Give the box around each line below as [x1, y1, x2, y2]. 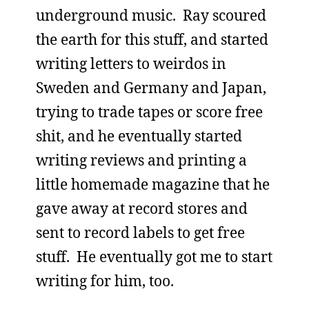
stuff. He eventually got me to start [36, 247, 272, 266]
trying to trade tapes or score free [36, 102, 263, 121]
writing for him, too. [36, 271, 174, 290]
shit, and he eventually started [36, 126, 242, 146]
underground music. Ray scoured [36, 6, 266, 25]
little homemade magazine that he [36, 175, 270, 194]
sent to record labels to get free [36, 223, 245, 242]
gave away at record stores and [36, 199, 248, 218]
